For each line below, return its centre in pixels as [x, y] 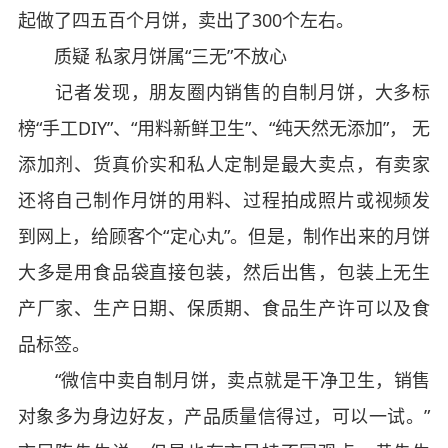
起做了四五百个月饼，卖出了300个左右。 [185, 19]
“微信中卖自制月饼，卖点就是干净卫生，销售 [224, 379]
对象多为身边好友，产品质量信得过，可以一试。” [224, 415]
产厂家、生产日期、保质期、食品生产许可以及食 [224, 307]
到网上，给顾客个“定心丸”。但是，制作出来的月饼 [224, 235]
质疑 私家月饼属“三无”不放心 [152, 55]
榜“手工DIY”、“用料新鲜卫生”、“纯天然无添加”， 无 [224, 127]
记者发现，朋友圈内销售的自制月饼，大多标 [224, 91]
